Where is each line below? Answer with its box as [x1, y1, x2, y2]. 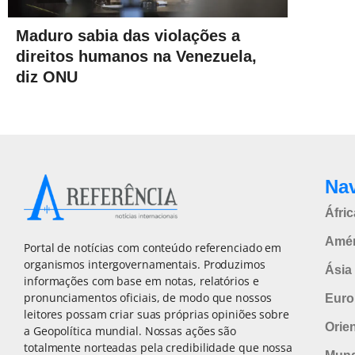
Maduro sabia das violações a [16, 27, 240, 45]
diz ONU [16, 68, 78, 86]
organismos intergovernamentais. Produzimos [24, 257, 265, 273]
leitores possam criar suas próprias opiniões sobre [24, 307, 289, 323]
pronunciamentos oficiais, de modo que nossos [24, 290, 272, 306]
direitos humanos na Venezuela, [16, 48, 257, 66]
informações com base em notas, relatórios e [24, 273, 259, 289]
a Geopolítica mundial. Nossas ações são [24, 323, 237, 339]
